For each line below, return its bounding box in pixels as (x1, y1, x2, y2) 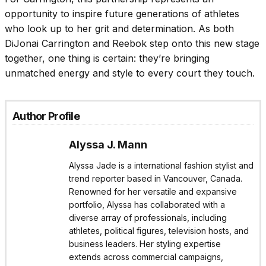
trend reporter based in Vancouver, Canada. (69, 173, 242, 183)
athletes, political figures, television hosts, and (69, 225, 249, 236)
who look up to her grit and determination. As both (5, 22, 234, 34)
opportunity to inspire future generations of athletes (5, 7, 239, 20)
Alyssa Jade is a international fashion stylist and (69, 160, 254, 170)
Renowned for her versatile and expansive (69, 186, 237, 197)
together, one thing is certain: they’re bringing (5, 52, 210, 64)
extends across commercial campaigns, (69, 251, 223, 262)
